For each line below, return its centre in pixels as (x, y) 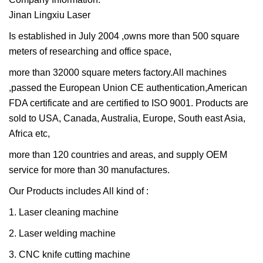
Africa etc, (29, 134)
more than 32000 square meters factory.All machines (118, 73)
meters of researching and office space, (90, 52)
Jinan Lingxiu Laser (50, 15)
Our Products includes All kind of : (79, 191)
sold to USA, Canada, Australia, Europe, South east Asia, (127, 119)
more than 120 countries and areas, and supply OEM (118, 155)
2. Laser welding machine (62, 234)
